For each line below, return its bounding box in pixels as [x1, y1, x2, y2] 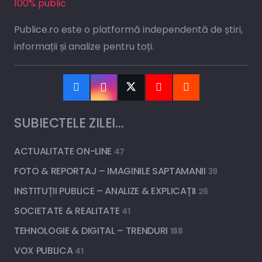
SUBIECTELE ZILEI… [14, 113, 124, 133]
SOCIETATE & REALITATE [14, 204, 122, 218]
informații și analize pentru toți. [14, 40, 154, 54]
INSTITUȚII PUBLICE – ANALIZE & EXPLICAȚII [14, 184, 198, 198]
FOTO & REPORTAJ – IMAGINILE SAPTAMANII [14, 164, 208, 178]
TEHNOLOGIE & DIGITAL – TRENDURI [14, 224, 170, 238]
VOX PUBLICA [14, 244, 75, 258]
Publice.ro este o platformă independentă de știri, [14, 23, 243, 37]
